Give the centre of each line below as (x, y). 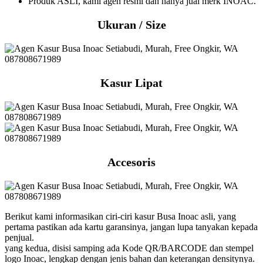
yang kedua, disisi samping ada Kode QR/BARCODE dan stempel (129, 248)
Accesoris (131, 162)
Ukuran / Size (131, 24)
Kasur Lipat (131, 82)
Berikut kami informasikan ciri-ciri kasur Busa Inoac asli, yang (120, 216)
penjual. (19, 237)
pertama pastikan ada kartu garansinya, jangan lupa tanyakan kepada (131, 227)
